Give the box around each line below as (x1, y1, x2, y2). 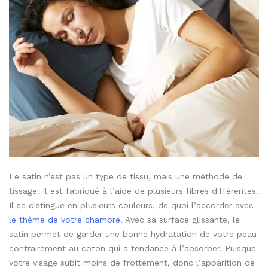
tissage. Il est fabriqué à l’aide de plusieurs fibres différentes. (9, 185, 258, 196)
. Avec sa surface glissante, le (120, 214, 240, 224)
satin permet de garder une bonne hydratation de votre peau (9, 229, 257, 239)
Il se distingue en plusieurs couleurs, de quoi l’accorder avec (9, 200, 254, 210)
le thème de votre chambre (9, 214, 120, 224)
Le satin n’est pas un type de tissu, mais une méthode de (9, 171, 242, 181)
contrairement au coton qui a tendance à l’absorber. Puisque (9, 243, 256, 253)
